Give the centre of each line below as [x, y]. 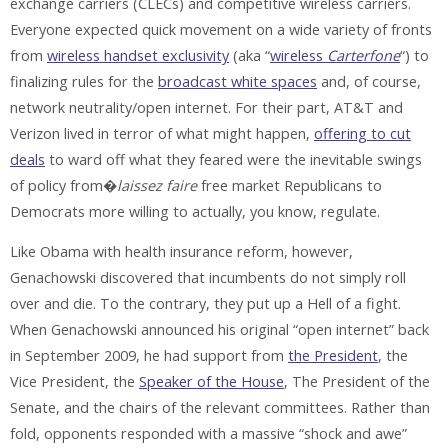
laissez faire [159, 185]
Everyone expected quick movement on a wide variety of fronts [221, 29]
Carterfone [363, 55]
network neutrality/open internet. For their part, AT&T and [206, 107]
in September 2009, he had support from [149, 356]
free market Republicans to [291, 185]
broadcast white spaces [237, 81]
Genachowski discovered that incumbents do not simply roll [208, 278]
